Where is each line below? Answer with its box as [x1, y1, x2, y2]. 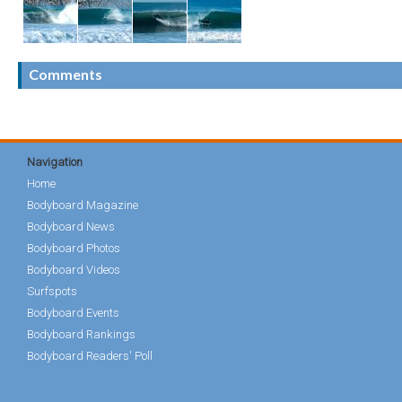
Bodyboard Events [27, 306, 119, 319]
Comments [29, 66, 102, 83]
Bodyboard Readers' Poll [27, 349, 153, 363]
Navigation [27, 155, 83, 169]
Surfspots [27, 284, 77, 298]
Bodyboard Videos [27, 263, 120, 276]
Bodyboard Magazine [27, 198, 138, 212]
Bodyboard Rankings [27, 328, 135, 341]
